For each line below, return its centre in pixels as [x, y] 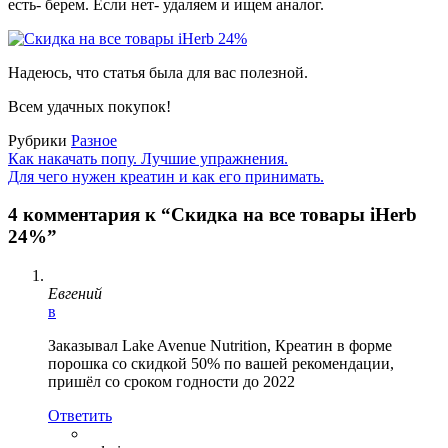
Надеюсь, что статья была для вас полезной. [160, 72]
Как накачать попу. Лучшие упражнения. [148, 158]
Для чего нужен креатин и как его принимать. [166, 176]
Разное [94, 140]
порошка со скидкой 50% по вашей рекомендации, [221, 364]
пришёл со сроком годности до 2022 [171, 382]
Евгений [75, 294]
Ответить [80, 416]
